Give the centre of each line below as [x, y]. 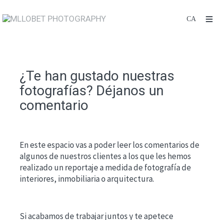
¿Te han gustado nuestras [97, 76]
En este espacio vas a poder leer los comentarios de [110, 145]
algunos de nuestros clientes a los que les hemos [105, 156]
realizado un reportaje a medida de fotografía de [105, 167]
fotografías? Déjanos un [92, 91]
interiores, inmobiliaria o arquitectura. [87, 179]
